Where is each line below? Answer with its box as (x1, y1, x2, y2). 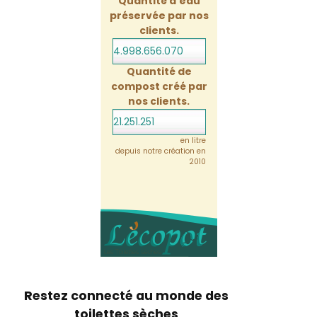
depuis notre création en (115, 146, 206, 157)
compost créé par (110, 79, 207, 93)
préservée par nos (109, 8, 209, 23)
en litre (180, 135, 206, 146)
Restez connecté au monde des (23, 287, 229, 304)
